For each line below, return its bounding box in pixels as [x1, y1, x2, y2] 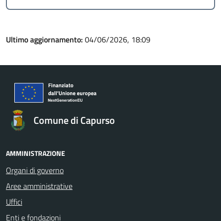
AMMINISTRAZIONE [6, 148, 65, 158]
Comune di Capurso [34, 112, 115, 128]
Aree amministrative [6, 180, 73, 192]
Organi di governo [6, 164, 64, 176]
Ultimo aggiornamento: [6, 34, 85, 45]
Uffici [6, 196, 22, 208]
